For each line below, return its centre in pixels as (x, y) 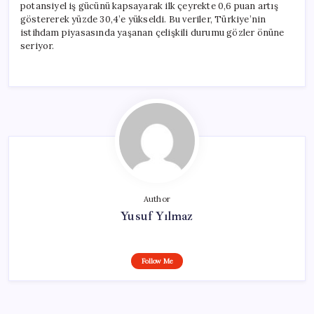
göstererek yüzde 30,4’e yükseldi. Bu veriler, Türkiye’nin (143, 19)
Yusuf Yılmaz (157, 216)
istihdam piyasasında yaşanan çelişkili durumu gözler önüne (152, 32)
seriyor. (37, 46)
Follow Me (157, 261)
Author (157, 199)
